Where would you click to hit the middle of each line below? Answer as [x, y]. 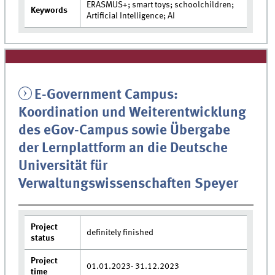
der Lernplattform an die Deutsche [123, 148]
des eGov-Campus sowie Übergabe [125, 130]
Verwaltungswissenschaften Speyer [129, 184]
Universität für [63, 166]
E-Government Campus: [106, 95]
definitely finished [120, 233]
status [43, 238]
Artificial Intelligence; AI [131, 16]
